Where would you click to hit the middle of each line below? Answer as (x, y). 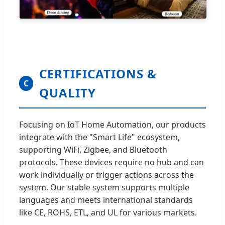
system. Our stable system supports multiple (104, 188)
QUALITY (68, 93)
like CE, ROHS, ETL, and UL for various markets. (108, 213)
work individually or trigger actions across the (106, 175)
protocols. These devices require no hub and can (111, 162)
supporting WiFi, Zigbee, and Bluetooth (93, 150)
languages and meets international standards (106, 200)
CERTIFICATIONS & (98, 74)
